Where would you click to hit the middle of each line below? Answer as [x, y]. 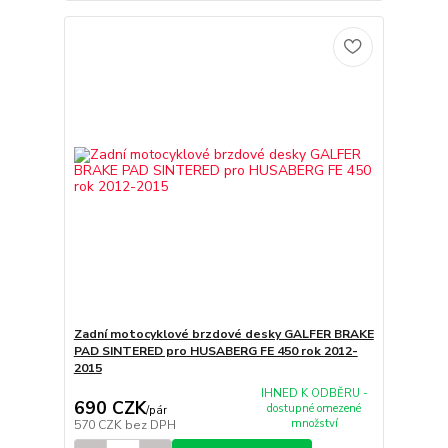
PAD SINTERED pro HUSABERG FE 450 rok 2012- [215, 350]
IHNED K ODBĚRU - [314, 393]
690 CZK [109, 408]
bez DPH [150, 425]
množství [314, 423]
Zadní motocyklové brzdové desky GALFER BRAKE [223, 333]
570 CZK [99, 425]
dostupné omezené [314, 408]
